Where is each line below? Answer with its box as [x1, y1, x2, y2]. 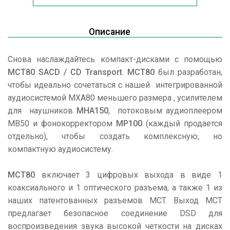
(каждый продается [142, 119, 222, 128]
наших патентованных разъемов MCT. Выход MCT [8, 196, 222, 205]
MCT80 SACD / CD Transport [8, 67, 122, 77]
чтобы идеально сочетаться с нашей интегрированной [8, 80, 222, 90]
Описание [89, 27, 131, 37]
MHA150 [76, 106, 108, 116]
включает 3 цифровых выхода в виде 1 [35, 170, 222, 180]
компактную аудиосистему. [8, 144, 113, 154]
